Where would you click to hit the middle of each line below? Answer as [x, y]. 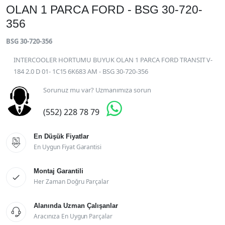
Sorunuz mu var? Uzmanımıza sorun [97, 90]
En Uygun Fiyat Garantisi [68, 147]
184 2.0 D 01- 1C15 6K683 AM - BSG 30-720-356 [81, 71]
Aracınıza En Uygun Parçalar [73, 216]
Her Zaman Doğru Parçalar [72, 181]
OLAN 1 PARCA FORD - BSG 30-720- [104, 9]
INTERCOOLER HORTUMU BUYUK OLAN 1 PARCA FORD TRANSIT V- [113, 60]
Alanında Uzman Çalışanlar [76, 205]
